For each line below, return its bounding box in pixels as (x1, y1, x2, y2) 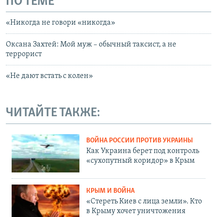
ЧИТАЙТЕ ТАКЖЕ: (6, 107, 100, 120)
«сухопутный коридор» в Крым (86, 156, 195, 165)
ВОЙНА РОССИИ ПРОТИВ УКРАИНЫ (86, 137, 193, 144)
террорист (6, 50, 42, 59)
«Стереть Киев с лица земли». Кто (86, 197, 202, 205)
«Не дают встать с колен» (6, 72, 93, 80)
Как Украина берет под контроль (86, 147, 199, 155)
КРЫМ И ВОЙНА (86, 187, 135, 195)
